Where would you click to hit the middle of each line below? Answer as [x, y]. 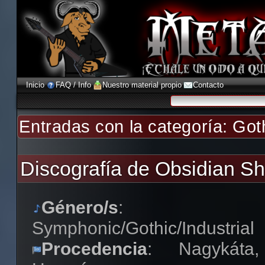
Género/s [80, 207]
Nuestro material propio [142, 85]
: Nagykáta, [203, 248]
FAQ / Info [74, 85]
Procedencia [95, 248]
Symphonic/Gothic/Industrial [143, 228]
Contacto [209, 85]
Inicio [35, 85]
